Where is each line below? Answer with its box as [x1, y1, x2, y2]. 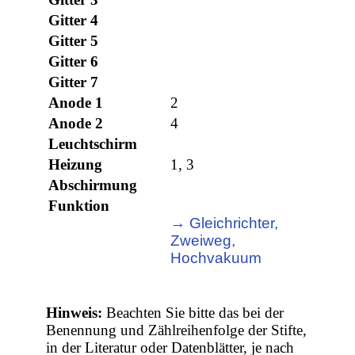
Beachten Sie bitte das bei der [102, 304, 284, 322]
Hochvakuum [170, 250, 262, 267]
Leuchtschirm [48, 136, 138, 153]
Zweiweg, [170, 232, 236, 250]
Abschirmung [48, 177, 138, 194]
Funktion [48, 197, 110, 215]
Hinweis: [46, 304, 103, 322]
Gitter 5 [48, 32, 99, 50]
